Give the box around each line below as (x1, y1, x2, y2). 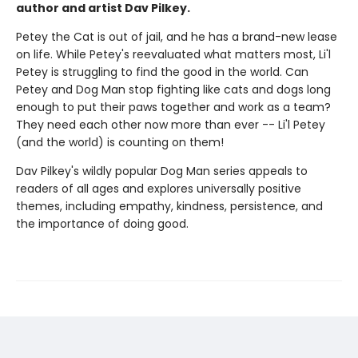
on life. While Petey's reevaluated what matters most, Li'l (16, 46, 331, 63)
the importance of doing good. (16, 216, 189, 233)
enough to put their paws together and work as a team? (16, 99, 331, 116)
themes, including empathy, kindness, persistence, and (16, 198, 323, 215)
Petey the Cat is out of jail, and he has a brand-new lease (16, 29, 337, 46)
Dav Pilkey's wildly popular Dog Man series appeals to (16, 163, 308, 180)
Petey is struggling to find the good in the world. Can (16, 64, 308, 81)
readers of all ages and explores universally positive (16, 181, 301, 197)
